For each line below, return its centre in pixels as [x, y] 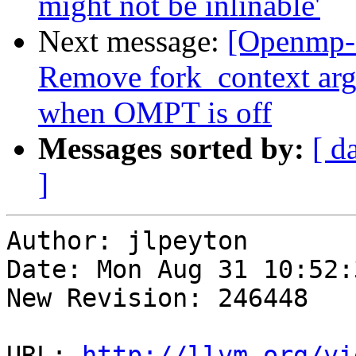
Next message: [133, 41]
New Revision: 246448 [157, 298]
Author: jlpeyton [127, 241]
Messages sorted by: [171, 149]
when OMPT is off [155, 113]
